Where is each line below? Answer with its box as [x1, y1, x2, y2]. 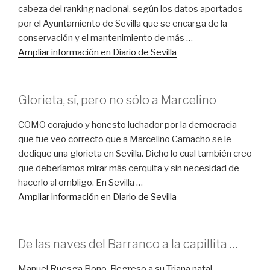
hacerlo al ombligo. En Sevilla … [18, 177, 143, 188]
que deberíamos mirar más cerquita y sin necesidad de [18, 162, 239, 174]
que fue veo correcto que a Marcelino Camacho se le [18, 133, 231, 145]
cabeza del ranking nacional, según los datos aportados [18, 4, 243, 15]
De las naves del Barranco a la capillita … [18, 237, 238, 252]
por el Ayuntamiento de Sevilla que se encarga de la [18, 18, 227, 30]
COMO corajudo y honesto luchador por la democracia [18, 119, 237, 130]
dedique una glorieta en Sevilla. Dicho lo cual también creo [18, 148, 252, 159]
